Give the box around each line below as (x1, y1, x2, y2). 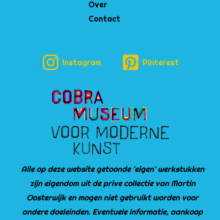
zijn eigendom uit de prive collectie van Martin (29, 178, 195, 189)
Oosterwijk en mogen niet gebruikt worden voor (27, 192, 198, 203)
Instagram (62, 57, 101, 68)
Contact (88, 14, 120, 24)
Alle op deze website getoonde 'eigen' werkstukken (21, 164, 204, 174)
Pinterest (142, 57, 179, 68)
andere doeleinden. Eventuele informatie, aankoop (22, 207, 203, 217)
